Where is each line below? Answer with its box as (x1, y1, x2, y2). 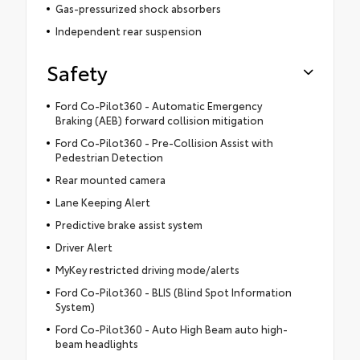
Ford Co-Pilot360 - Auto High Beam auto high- (55, 321, 288, 337)
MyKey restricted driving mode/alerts (55, 262, 239, 277)
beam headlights (55, 336, 138, 351)
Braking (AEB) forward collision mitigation (55, 112, 264, 128)
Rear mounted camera (55, 172, 166, 187)
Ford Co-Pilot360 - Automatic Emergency (55, 98, 262, 113)
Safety (47, 58, 108, 87)
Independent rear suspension (55, 23, 202, 39)
